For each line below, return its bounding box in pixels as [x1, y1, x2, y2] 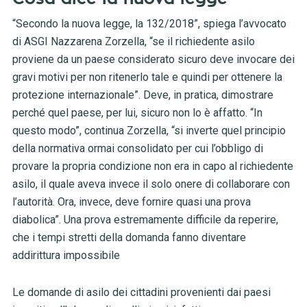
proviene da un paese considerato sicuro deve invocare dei [12, 53, 295, 66]
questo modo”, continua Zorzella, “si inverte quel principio [12, 124, 286, 138]
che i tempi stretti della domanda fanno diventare [12, 231, 246, 245]
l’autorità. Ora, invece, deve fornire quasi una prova [12, 195, 251, 209]
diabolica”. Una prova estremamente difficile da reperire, [12, 213, 278, 227]
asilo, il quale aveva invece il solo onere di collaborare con [12, 177, 290, 191]
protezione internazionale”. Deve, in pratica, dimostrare [12, 88, 273, 102]
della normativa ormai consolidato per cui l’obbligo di [12, 142, 263, 156]
